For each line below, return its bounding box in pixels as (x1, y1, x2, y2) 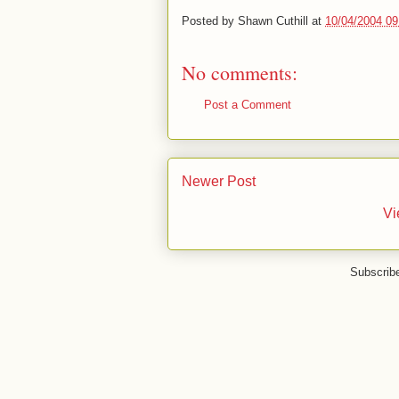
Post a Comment (204, 97, 291, 111)
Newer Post (182, 174, 256, 190)
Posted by (182, 13, 238, 28)
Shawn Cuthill (238, 13, 308, 28)
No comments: (182, 59, 297, 85)
